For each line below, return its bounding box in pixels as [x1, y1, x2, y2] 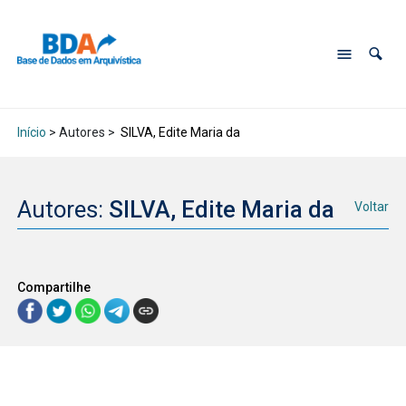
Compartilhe [16, 279, 91, 295]
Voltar [354, 199, 390, 215]
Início [16, 125, 46, 140]
